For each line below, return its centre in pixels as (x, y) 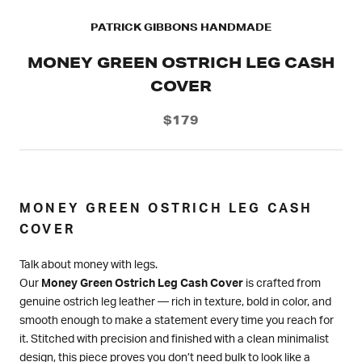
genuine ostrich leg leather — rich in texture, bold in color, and (175, 302)
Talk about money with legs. (88, 265)
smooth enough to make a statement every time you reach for (177, 320)
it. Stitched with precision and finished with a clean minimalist (174, 339)
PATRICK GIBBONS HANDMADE (181, 27)
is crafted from (282, 283)
